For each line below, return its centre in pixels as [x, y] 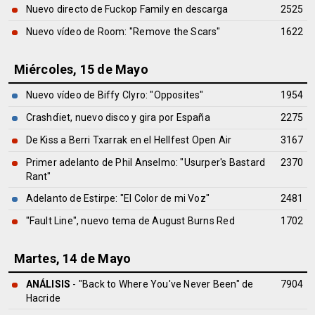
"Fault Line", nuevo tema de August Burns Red [130, 221]
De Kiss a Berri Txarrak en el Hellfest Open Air [129, 140]
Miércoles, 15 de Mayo [81, 69]
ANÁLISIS [48, 284]
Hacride [43, 298]
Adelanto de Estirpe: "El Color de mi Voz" [118, 198]
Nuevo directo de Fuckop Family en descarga [127, 9]
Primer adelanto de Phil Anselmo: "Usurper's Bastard [146, 162]
